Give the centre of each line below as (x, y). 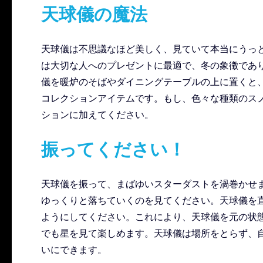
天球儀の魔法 (94, 14)
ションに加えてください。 (97, 115)
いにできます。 (74, 250)
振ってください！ (113, 149)
